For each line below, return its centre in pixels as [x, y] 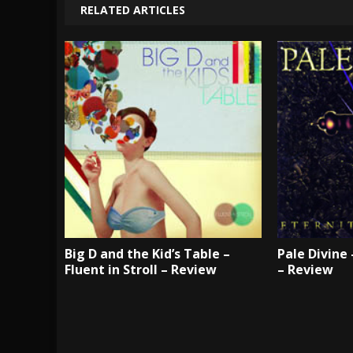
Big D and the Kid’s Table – [147, 253]
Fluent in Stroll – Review [141, 269]
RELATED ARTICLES [133, 9]
